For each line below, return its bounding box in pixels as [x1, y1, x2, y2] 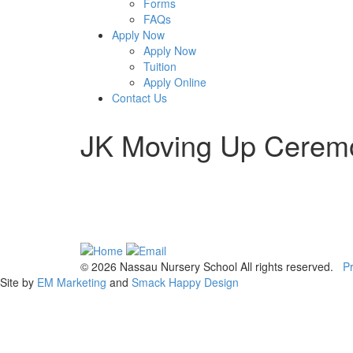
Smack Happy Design [132, 273, 239, 290]
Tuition [143, 58, 176, 75]
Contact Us [112, 90, 167, 106]
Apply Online [143, 74, 206, 91]
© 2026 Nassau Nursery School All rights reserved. [80, 258, 343, 274]
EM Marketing [37, 273, 106, 290]
